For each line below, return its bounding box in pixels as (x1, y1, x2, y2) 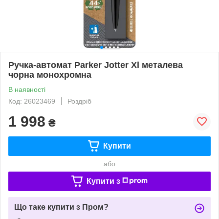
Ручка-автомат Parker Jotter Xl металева (8, 60, 183, 70)
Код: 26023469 (8, 97, 55, 105)
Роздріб (67, 97, 91, 105)
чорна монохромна (8, 69, 91, 80)
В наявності (8, 85, 45, 93)
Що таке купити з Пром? (14, 202, 109, 211)
